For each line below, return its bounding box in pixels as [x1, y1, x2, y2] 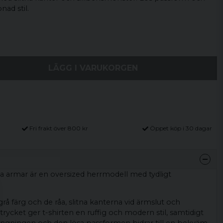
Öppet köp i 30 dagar [149, 124, 212, 132]
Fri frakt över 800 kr [29, 124, 89, 132]
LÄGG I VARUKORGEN [48, 63, 138, 73]
